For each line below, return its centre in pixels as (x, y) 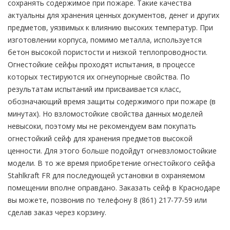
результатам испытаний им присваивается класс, (94, 89)
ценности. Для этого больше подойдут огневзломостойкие (112, 151)
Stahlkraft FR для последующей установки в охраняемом (106, 175)
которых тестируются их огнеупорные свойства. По (99, 77)
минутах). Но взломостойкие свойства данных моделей (105, 114)
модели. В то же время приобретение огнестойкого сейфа (111, 163)
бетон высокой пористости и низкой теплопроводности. (108, 52)
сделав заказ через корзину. (57, 212)
